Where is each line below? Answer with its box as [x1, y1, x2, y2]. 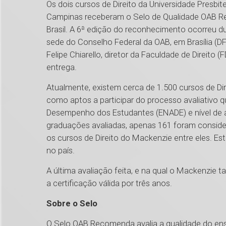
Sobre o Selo [46, 198, 97, 209]
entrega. [46, 62, 77, 73]
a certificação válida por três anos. [46, 178, 172, 189]
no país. [46, 145, 75, 156]
